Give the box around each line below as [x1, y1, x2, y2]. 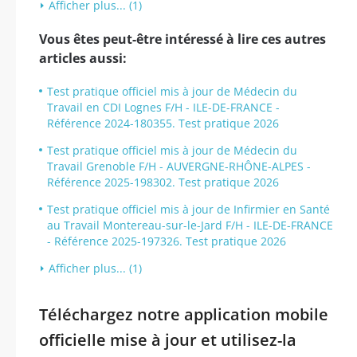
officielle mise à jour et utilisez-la [39, 329, 296, 351]
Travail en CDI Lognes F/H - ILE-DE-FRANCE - [47, 100, 280, 115]
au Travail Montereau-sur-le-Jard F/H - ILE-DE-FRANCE [47, 218, 333, 233]
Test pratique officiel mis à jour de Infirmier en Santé [47, 202, 330, 217]
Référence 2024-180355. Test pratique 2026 [47, 116, 279, 131]
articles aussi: [39, 49, 127, 67]
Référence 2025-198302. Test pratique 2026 [47, 175, 279, 190]
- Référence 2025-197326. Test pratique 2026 [47, 233, 286, 249]
